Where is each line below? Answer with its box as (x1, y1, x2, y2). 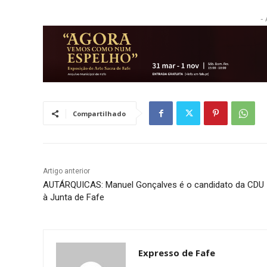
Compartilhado (73, 108, 126, 118)
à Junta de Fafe (43, 191, 104, 203)
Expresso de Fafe (138, 246, 215, 259)
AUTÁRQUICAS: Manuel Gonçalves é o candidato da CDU (43, 179, 264, 190)
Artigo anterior (43, 166, 90, 175)
